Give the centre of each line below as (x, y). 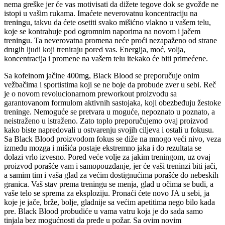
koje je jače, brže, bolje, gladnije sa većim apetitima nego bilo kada (109, 202)
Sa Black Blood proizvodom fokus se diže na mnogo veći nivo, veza (113, 139)
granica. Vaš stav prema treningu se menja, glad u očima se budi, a (109, 184)
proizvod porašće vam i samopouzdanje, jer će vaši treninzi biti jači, (111, 166)
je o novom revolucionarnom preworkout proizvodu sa (90, 93)
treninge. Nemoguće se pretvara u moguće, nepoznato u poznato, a (109, 111)
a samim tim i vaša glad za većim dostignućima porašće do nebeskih (111, 175)
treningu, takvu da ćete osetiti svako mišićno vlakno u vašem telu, (107, 22)
